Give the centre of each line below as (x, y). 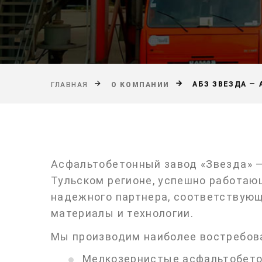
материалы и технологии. (123, 213)
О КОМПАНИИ (140, 85)
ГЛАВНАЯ (70, 85)
